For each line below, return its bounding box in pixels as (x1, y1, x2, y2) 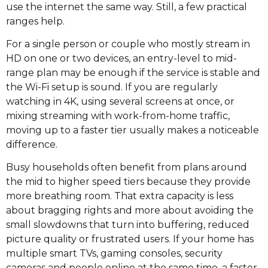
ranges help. (6, 15, 65, 27)
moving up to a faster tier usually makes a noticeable (6, 124, 259, 136)
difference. (6, 139, 57, 151)
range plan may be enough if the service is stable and (6, 67, 260, 79)
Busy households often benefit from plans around (6, 162, 247, 173)
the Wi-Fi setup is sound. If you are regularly (6, 81, 218, 93)
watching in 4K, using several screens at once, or (6, 96, 234, 108)
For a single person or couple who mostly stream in (6, 38, 250, 50)
